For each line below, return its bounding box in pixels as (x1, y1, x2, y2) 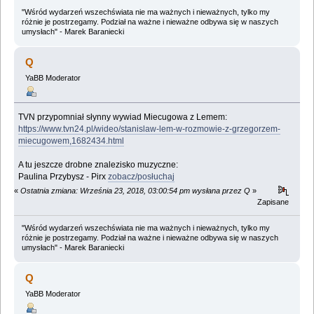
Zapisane (257, 198, 289, 207)
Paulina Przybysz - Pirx (18, 172, 109, 182)
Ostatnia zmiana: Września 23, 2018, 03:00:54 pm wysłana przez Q (20, 186, 250, 196)
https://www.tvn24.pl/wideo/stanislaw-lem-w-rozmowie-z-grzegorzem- (18, 124, 281, 135)
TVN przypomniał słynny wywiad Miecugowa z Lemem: (18, 112, 228, 123)
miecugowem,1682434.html (18, 136, 125, 146)
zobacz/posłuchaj (108, 172, 175, 182)
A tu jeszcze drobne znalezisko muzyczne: (18, 160, 179, 170)
